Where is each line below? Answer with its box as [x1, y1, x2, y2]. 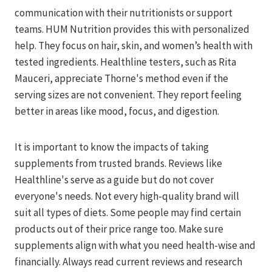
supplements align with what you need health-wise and [15, 239, 256, 253]
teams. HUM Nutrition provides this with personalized [15, 22, 250, 36]
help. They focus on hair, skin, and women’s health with [15, 39, 253, 53]
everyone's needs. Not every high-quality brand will [15, 189, 239, 203]
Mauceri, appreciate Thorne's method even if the [15, 72, 228, 86]
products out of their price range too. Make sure [15, 222, 223, 236]
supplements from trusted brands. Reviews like [15, 157, 222, 171]
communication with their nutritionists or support [15, 6, 233, 20]
